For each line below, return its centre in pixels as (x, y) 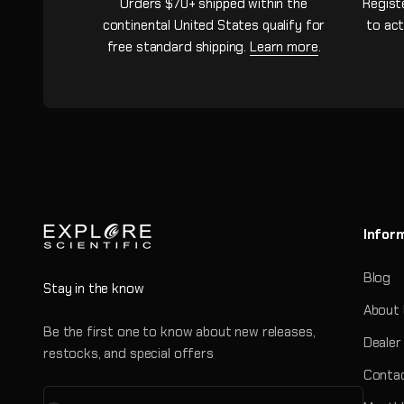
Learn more (284, 46)
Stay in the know (94, 288)
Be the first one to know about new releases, (179, 331)
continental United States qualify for (214, 25)
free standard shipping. (179, 46)
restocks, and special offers (129, 353)
